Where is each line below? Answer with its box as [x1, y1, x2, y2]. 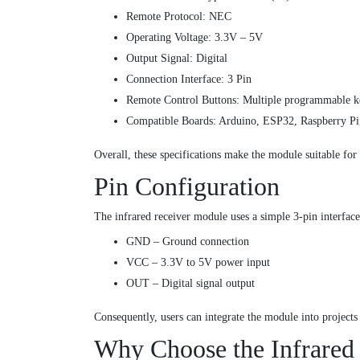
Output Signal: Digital [126, 51, 227, 64]
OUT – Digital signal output [126, 276, 255, 289]
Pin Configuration [94, 171, 280, 201]
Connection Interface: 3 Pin [126, 72, 252, 85]
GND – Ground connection [126, 235, 249, 247]
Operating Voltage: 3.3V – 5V [126, 31, 263, 43]
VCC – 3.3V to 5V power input [126, 256, 270, 268]
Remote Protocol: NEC [126, 10, 231, 22]
